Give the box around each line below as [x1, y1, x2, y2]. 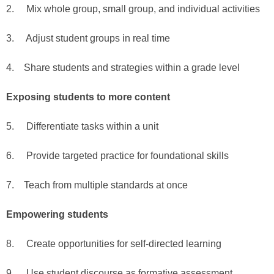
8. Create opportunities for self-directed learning [6, 238, 221, 249]
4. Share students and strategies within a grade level [6, 62, 240, 73]
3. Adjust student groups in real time [6, 32, 170, 43]
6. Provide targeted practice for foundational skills [6, 150, 229, 161]
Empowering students [6, 209, 108, 220]
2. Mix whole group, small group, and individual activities [6, 3, 260, 14]
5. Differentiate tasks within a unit [6, 120, 158, 131]
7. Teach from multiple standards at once [6, 179, 188, 190]
